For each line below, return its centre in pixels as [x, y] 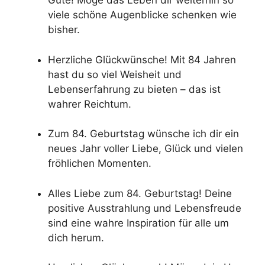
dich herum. [76, 237]
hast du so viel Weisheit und [115, 74]
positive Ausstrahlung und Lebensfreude [145, 208]
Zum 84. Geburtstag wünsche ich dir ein [143, 134]
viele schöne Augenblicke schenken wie [142, 15]
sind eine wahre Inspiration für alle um [138, 223]
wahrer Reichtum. [90, 104]
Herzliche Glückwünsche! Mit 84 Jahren [142, 59]
